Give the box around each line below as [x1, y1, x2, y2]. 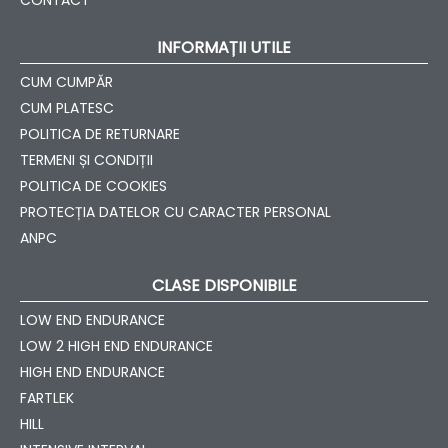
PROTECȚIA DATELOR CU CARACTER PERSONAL [20, 202, 331, 223]
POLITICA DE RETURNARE [20, 124, 180, 145]
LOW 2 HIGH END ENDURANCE [20, 336, 213, 357]
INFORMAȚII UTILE [157, 36, 291, 60]
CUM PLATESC [20, 98, 114, 119]
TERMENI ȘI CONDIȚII [20, 150, 153, 171]
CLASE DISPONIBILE [151, 274, 297, 298]
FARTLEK [20, 388, 74, 409]
